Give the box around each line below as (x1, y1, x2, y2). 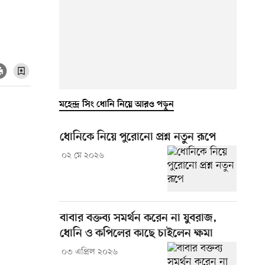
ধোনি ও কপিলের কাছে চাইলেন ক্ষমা (60, 227, 213, 241)
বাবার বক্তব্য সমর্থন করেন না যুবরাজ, (60, 211, 217, 225)
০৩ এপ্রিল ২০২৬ (61, 246, 118, 258)
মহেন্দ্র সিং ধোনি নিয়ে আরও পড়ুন (59, 99, 174, 110)
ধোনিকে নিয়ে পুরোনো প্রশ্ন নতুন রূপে (60, 130, 216, 144)
